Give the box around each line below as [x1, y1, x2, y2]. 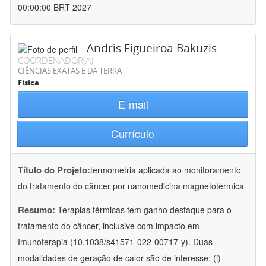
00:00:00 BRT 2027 [18, 1, 91, 14]
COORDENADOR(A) [18, 54, 93, 66]
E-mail [118, 97, 148, 112]
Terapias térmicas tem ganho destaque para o [58, 204, 232, 216]
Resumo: [18, 203, 55, 217]
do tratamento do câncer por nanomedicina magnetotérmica [18, 180, 244, 192]
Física [18, 77, 39, 88]
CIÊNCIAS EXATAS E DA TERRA [18, 65, 122, 77]
